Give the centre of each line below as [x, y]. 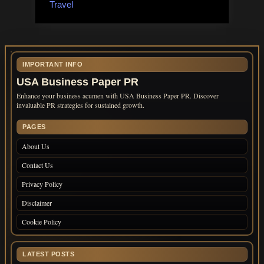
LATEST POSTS [48, 254]
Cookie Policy [42, 222]
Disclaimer [37, 203]
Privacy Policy [42, 184]
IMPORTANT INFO [52, 65]
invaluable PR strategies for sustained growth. [80, 105]
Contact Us [37, 165]
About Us [36, 146]
